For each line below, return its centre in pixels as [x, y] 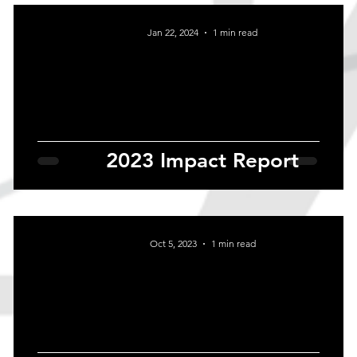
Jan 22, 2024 [173, 33]
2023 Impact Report [202, 161]
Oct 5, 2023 [173, 244]
